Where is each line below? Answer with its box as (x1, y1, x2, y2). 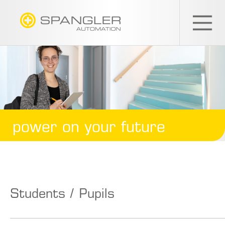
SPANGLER (121, 31, 155, 37)
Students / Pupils (10, 188, 115, 201)
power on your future (13, 121, 165, 136)
